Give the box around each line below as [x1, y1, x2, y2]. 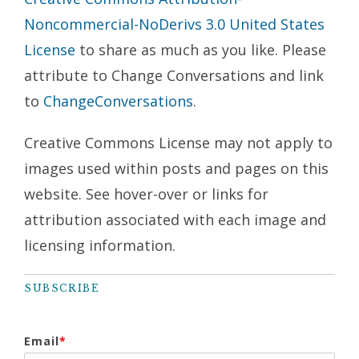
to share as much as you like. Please [75, 40, 326, 60]
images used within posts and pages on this [24, 159, 329, 179]
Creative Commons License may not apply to [24, 133, 333, 153]
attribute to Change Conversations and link [24, 66, 324, 86]
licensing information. [24, 236, 175, 256]
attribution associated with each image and [24, 210, 326, 230]
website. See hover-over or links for [24, 184, 268, 204]
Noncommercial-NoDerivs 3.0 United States [24, 14, 325, 34]
